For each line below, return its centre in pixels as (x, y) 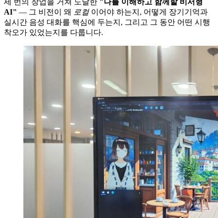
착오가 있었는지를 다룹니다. (54, 32)
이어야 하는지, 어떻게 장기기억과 (148, 12)
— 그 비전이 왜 (45, 12)
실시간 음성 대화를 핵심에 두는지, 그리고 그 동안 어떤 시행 (107, 22)
